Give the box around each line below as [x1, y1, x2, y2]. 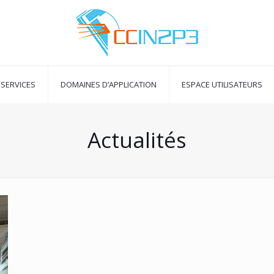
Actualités [87, 125, 187, 154]
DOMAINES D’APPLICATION [60, 79, 157, 90]
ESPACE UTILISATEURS [181, 79, 262, 90]
